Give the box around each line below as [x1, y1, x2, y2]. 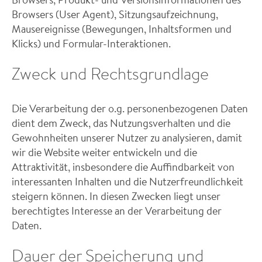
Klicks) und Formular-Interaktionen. [12, 36, 171, 50]
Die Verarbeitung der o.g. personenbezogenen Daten [12, 101, 248, 115]
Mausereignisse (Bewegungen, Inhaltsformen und [12, 22, 232, 36]
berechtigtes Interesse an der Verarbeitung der [12, 204, 222, 218]
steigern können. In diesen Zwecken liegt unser [12, 189, 220, 203]
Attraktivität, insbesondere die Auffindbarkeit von [12, 160, 235, 174]
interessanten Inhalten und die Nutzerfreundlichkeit [12, 174, 243, 188]
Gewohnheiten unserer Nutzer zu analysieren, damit [12, 130, 242, 144]
